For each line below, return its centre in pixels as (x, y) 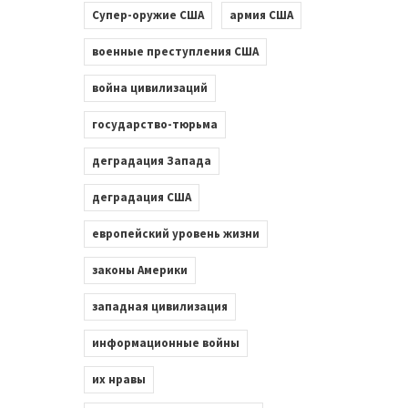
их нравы (118, 379)
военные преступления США (175, 51)
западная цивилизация (159, 306)
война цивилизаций (149, 87)
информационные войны (165, 342)
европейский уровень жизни (175, 233)
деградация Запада (151, 160)
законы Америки (139, 270)
